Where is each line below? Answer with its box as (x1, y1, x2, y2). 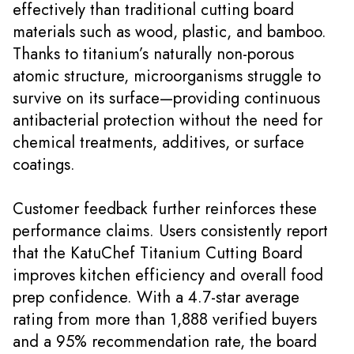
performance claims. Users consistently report (13, 218, 328, 243)
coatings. (13, 152, 75, 176)
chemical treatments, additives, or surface (13, 130, 304, 154)
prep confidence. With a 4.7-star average (13, 284, 299, 309)
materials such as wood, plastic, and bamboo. (13, 19, 326, 43)
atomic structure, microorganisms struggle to (13, 63, 321, 88)
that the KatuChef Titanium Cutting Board (13, 240, 303, 265)
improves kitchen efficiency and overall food (13, 262, 323, 287)
